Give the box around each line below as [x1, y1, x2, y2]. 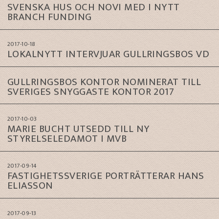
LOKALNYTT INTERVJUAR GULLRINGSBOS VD [7, 45, 210, 63]
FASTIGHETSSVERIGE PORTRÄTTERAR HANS [7, 167, 204, 185]
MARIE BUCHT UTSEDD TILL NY [7, 120, 150, 138]
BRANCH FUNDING [7, 8, 92, 25]
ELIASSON [7, 177, 53, 195]
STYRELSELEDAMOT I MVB [7, 130, 127, 148]
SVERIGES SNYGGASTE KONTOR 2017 [7, 83, 175, 100]
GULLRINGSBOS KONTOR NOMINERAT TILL [7, 73, 201, 90]
